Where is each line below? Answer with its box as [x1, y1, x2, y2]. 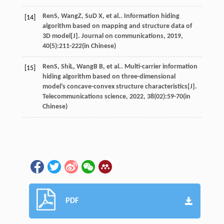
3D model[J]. [42, 32, 81, 40]
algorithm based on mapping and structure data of [42, 22, 192, 30]
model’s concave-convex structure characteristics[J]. [42, 82, 197, 90]
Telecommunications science [42, 92, 126, 100]
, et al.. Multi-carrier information [102, 62, 197, 70]
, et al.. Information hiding [102, 12, 179, 20]
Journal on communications [81, 32, 163, 40]
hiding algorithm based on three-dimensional [42, 72, 175, 80]
